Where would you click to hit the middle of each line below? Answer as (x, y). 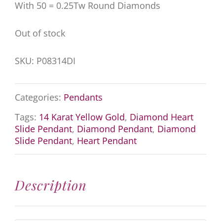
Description (51, 184)
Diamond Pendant (114, 129)
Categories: (39, 97)
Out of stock (40, 33)
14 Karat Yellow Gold (82, 117)
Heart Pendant (107, 140)
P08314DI (56, 60)
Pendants (83, 97)
